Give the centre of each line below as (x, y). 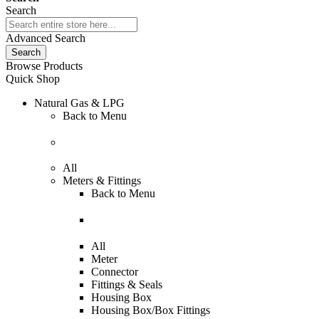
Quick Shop (33, 79)
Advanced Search (46, 38)
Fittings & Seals (127, 284)
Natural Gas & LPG (79, 103)
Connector (115, 271)
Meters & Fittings (102, 181)
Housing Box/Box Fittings (151, 310)
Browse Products (44, 66)
